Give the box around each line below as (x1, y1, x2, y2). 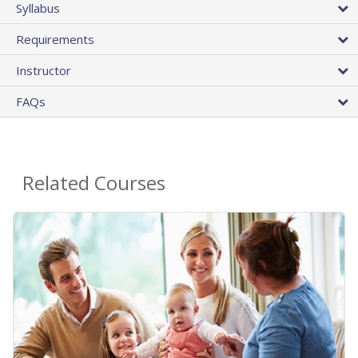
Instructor (16, 62, 71, 79)
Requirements (16, 31, 94, 48)
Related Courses (22, 169, 165, 197)
